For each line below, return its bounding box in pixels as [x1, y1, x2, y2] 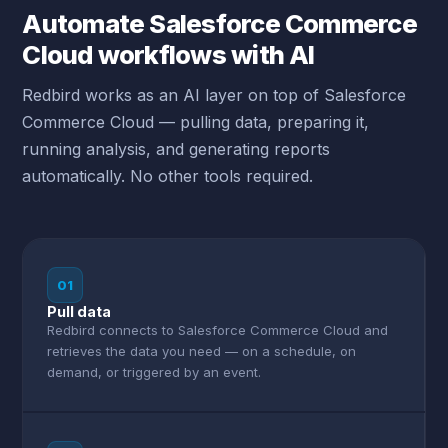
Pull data [47, 303, 112, 320]
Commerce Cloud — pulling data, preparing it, [22, 112, 370, 132]
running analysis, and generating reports [22, 139, 331, 159]
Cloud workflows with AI [22, 39, 315, 70]
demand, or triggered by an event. [47, 364, 262, 380]
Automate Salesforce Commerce [22, 8, 417, 39]
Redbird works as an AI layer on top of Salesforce [22, 85, 407, 105]
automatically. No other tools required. [22, 166, 314, 186]
